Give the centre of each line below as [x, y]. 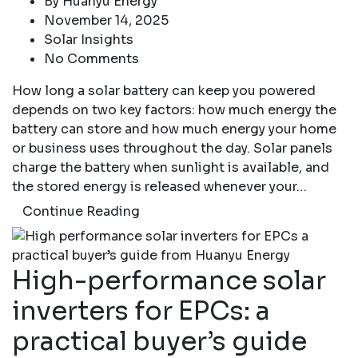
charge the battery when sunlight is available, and [171, 168]
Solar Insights [89, 40]
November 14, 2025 [106, 21]
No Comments [91, 59]
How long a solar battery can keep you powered [164, 91]
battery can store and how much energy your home [174, 129]
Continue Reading [81, 212]
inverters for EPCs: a [141, 311]
